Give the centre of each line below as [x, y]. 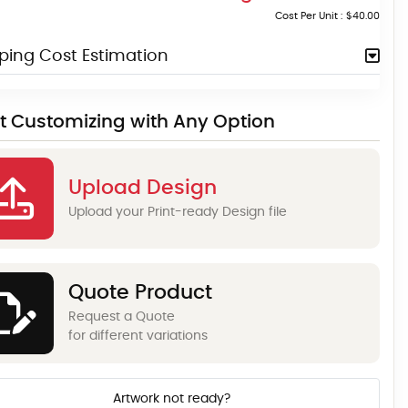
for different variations [138, 337]
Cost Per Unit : [309, 16]
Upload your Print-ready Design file [178, 212]
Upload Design [143, 187]
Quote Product [140, 293]
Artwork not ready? [171, 399]
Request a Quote [122, 317]
